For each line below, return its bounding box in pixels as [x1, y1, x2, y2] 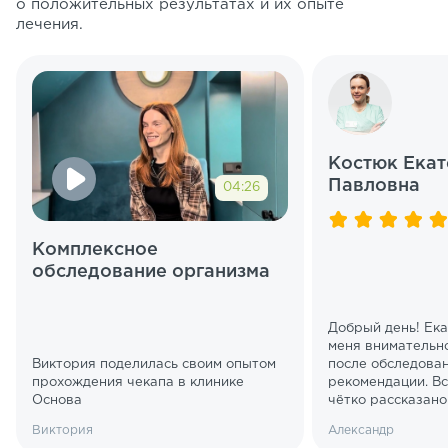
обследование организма [32, 263, 270, 280]
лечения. [16, 18, 83, 32]
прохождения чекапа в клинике [32, 377, 244, 389]
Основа [32, 395, 82, 407]
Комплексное [32, 241, 158, 258]
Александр [328, 425, 394, 437]
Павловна [328, 178, 420, 195]
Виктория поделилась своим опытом [32, 359, 276, 371]
